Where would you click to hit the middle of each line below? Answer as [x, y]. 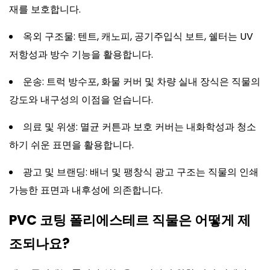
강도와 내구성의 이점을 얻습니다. [81, 100]
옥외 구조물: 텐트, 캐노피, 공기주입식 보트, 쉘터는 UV [138, 36]
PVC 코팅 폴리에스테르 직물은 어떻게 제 [130, 220]
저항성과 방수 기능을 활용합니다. [81, 55]
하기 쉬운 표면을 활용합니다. [71, 145]
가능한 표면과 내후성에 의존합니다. [86, 190]
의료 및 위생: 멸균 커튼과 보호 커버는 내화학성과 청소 [140, 127]
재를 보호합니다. [45, 9]
